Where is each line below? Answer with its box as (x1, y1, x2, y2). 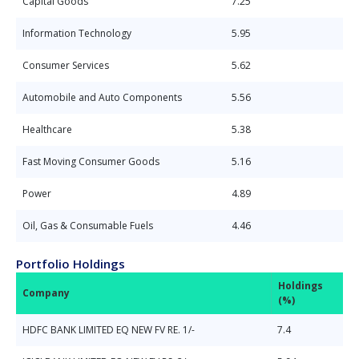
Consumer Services (22, 58, 109, 72)
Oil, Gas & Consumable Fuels (22, 219, 153, 232)
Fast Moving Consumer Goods (22, 155, 159, 168)
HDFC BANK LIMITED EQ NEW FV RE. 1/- (22, 323, 195, 337)
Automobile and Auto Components (22, 91, 182, 104)
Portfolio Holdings (16, 256, 125, 272)
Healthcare (22, 123, 72, 136)
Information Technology (22, 26, 131, 40)
